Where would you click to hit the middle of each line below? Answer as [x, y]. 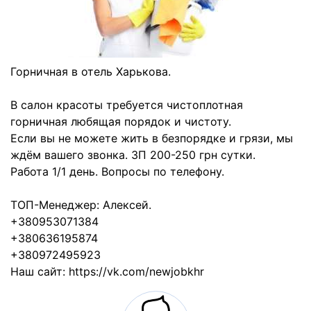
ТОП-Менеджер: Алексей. [81, 205]
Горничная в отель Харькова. [91, 72]
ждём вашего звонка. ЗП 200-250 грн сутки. [133, 155]
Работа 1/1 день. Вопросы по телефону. [117, 171]
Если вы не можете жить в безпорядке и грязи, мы [152, 138]
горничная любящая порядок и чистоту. [121, 121]
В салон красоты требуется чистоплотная [127, 105]
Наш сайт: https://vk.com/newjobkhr [107, 271]
